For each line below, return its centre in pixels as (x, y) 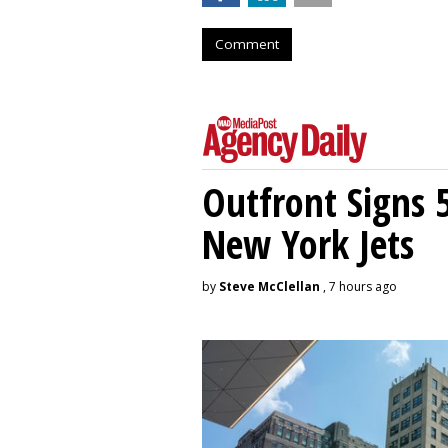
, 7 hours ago (358, 286)
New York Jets (308, 243)
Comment (247, 43)
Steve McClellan (269, 286)
